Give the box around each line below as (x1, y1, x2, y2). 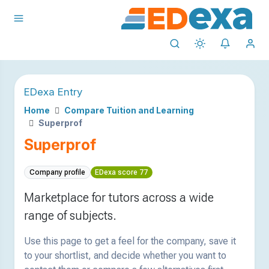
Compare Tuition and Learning (64, 105, 194, 115)
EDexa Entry (24, 85, 82, 98)
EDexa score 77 (95, 168, 148, 177)
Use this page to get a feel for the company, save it (24, 235, 236, 247)
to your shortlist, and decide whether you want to (24, 250, 226, 262)
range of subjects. (24, 208, 116, 223)
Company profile (29, 168, 85, 177)
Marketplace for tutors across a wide (24, 190, 214, 205)
